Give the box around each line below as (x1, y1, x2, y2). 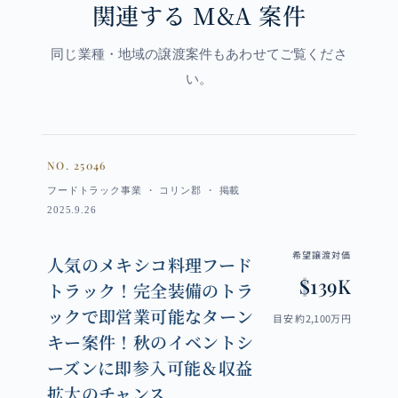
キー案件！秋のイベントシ (46, 330, 254, 354)
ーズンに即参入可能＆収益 (46, 355, 253, 380)
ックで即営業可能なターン (46, 304, 254, 329)
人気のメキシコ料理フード (46, 252, 253, 277)
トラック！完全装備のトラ (46, 278, 254, 303)
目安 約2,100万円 (273, 310, 352, 325)
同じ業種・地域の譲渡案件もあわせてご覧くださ (51, 47, 347, 62)
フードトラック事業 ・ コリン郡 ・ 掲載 (46, 185, 241, 196)
